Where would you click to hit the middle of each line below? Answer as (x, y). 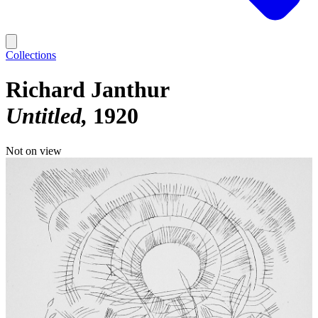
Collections (31, 55)
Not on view (34, 150)
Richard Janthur (88, 90)
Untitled (44, 116)
